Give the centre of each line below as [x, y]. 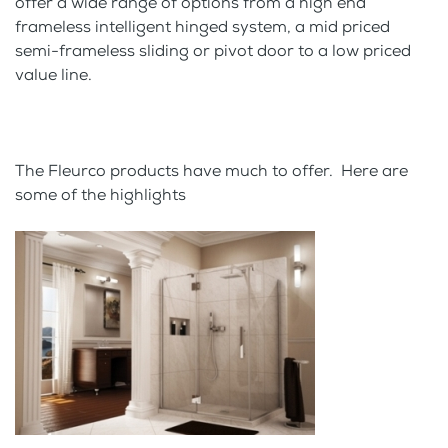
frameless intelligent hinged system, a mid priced [202, 27]
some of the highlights [100, 195]
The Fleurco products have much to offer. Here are [211, 171]
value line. [53, 75]
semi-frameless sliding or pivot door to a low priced [213, 51]
